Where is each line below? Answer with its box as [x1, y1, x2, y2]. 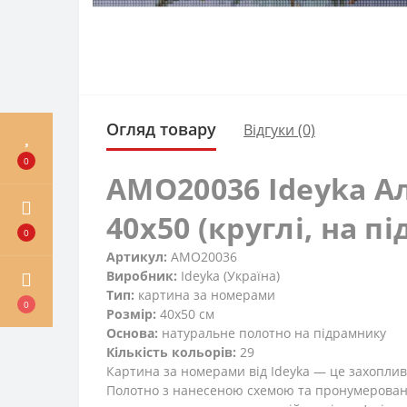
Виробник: [106, 267, 177, 285]
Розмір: [106, 305, 156, 323]
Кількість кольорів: [106, 343, 236, 362]
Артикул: [106, 248, 167, 266]
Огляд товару [106, 118, 216, 141]
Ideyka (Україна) [177, 267, 280, 285]
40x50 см [156, 305, 214, 323]
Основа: [106, 324, 158, 342]
